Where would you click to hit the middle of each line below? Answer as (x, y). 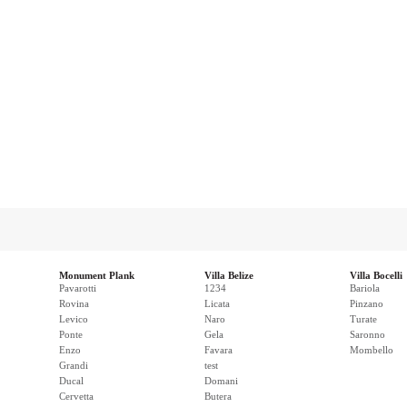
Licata (217, 303)
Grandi (74, 365)
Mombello (372, 350)
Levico (74, 319)
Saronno (367, 334)
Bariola (365, 288)
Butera (218, 396)
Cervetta (76, 396)
